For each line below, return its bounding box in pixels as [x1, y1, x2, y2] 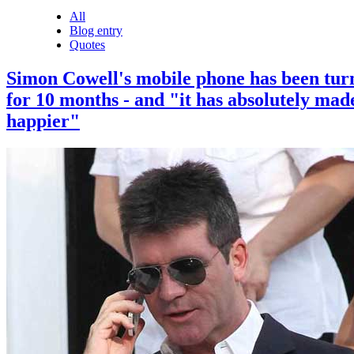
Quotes [70, 37, 105, 51]
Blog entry [70, 23, 122, 37]
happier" [6, 110, 80, 131]
